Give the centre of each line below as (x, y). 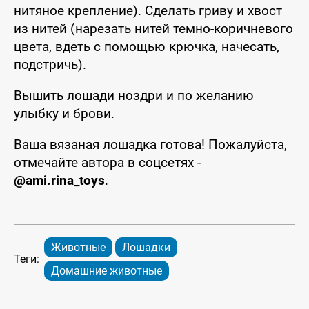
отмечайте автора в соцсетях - (107, 162)
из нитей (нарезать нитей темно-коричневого (153, 28)
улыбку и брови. (64, 113)
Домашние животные (107, 270)
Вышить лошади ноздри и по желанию (134, 95)
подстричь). (50, 64)
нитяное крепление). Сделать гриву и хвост (148, 10)
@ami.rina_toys (59, 180)
